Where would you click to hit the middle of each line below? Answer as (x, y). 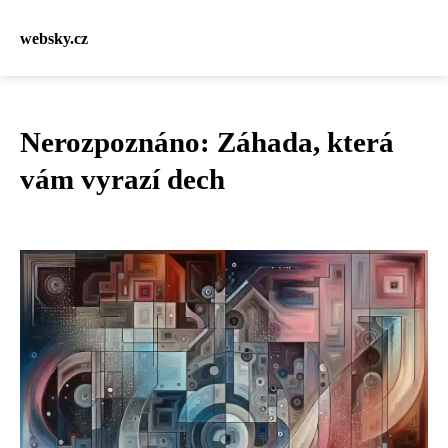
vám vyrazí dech (122, 179)
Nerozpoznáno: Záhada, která (207, 142)
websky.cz (54, 38)
